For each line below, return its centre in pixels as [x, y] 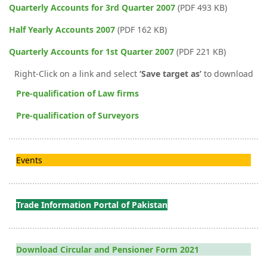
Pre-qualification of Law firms [77, 93]
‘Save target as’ [170, 73]
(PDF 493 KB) [201, 7]
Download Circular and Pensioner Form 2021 [108, 249]
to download [227, 73]
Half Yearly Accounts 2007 [62, 29]
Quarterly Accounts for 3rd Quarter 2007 [92, 7]
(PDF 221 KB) [200, 51]
